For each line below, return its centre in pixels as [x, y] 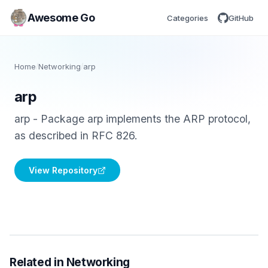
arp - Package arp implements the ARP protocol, [133, 119]
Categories [188, 18]
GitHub [241, 18]
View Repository [63, 170]
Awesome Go [61, 17]
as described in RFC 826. [76, 135]
